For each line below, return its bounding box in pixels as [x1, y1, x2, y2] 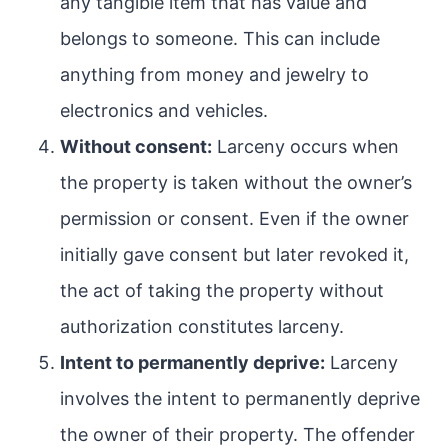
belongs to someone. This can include [60, 28, 380, 49]
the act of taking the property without [60, 280, 384, 301]
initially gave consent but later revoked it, [60, 244, 409, 265]
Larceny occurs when [212, 136, 399, 157]
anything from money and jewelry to [60, 64, 369, 85]
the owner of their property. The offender [60, 424, 415, 445]
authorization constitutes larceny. [60, 316, 344, 337]
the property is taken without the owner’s [60, 172, 412, 193]
